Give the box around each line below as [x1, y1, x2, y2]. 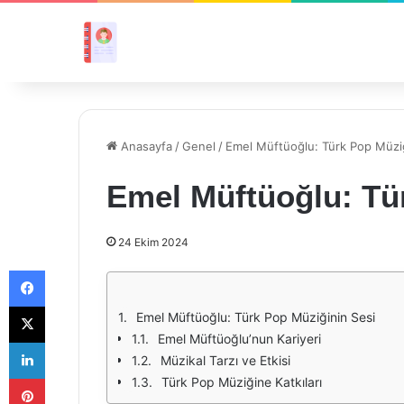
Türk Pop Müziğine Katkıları [161, 374, 322, 390]
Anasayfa [117, 139, 172, 153]
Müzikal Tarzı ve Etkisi [161, 353, 290, 368]
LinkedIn [44, 335, 91, 349]
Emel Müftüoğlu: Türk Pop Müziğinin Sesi [136, 309, 375, 325]
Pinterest [44, 371, 96, 385]
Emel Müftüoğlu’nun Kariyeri [158, 331, 321, 346]
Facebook [44, 262, 99, 277]
